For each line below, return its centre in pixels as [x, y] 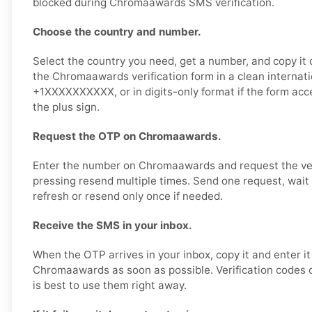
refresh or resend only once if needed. [128, 196]
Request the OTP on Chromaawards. [127, 136]
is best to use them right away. [110, 286]
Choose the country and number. [117, 32]
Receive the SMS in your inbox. [112, 226]
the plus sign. [66, 107]
